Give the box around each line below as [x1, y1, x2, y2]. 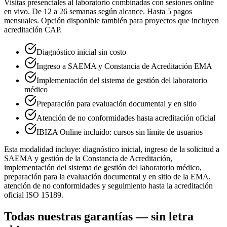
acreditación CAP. [4, 25, 62, 34]
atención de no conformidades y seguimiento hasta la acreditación [4, 181, 213, 190]
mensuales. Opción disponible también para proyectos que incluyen [4, 16, 219, 25]
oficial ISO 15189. [4, 190, 63, 199]
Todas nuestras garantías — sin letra [4, 209, 194, 223]
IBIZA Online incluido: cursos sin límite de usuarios [36, 127, 203, 136]
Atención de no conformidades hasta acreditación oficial [36, 113, 215, 122]
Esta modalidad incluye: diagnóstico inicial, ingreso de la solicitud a [4, 144, 219, 154]
